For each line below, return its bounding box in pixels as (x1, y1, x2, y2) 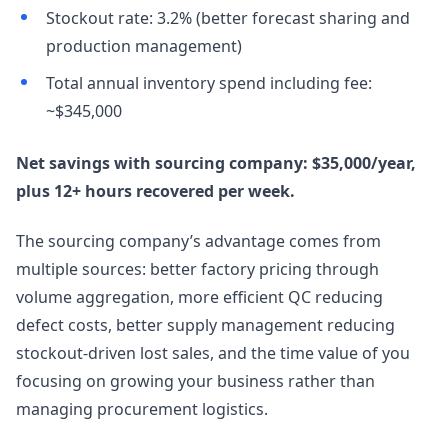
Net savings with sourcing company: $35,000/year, (16, 151, 416, 174)
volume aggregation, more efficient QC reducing (16, 285, 383, 308)
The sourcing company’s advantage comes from (16, 229, 381, 252)
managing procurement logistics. (16, 397, 268, 420)
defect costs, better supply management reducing (16, 313, 395, 336)
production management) (45, 34, 242, 57)
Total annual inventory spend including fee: (45, 71, 372, 94)
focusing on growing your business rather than (16, 369, 375, 392)
